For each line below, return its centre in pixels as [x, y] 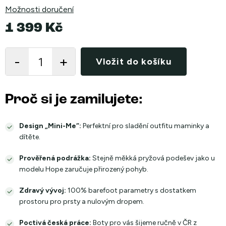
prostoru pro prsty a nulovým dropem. [82, 202]
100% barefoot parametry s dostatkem [131, 190]
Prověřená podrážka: [55, 158]
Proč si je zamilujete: [74, 100]
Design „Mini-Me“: [50, 126]
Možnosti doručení [39, 9]
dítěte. [30, 137]
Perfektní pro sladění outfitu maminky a [145, 126]
